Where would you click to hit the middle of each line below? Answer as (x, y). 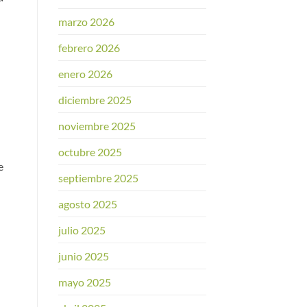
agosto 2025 (87, 204)
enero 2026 (85, 74)
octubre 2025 (90, 152)
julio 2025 (82, 230)
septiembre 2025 (98, 178)
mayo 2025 (84, 282)
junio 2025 (83, 256)
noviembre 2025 (97, 126)
